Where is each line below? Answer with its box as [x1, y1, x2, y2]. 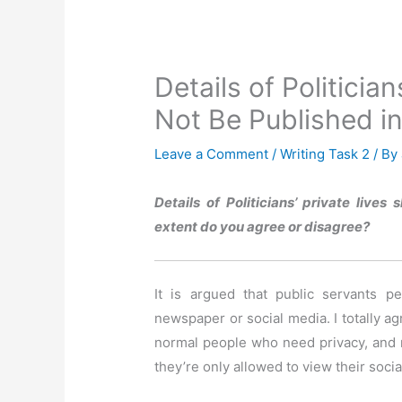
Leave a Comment [154, 145, 269, 163]
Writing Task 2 [280, 145, 371, 163]
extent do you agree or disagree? [154, 218, 371, 236]
